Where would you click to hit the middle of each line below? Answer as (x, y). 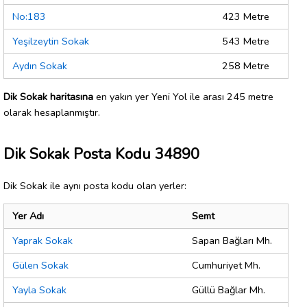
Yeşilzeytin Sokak (51, 41)
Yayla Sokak (39, 290)
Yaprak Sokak (42, 241)
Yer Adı (28, 216)
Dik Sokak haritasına (48, 96)
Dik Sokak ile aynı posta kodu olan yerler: (95, 185)
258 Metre (246, 66)
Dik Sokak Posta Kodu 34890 (101, 154)
